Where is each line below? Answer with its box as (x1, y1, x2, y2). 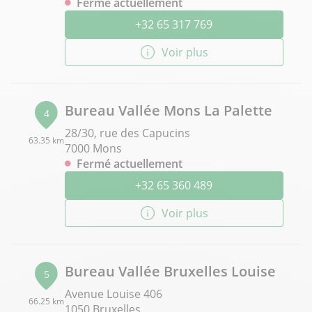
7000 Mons (64, 141, 122, 156)
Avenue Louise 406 (64, 286, 162, 302)
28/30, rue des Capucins (64, 125, 190, 141)
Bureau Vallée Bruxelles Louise (64, 262, 276, 281)
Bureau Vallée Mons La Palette (64, 101, 272, 120)
